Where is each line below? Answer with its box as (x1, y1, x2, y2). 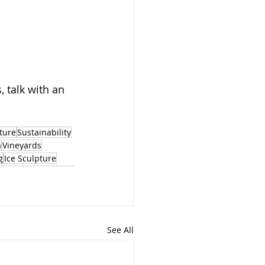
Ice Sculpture (4, 152, 56, 164)
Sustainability (17, 126, 71, 138)
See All (107, 224, 134, 235)
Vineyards (2, 139, 41, 151)
